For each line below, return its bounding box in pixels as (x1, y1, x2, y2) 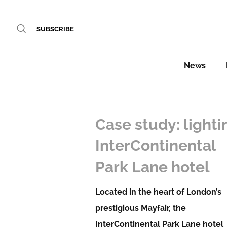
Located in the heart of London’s (95, 187, 222, 197)
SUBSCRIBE (36, 25, 74, 33)
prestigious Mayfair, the (95, 203, 186, 213)
